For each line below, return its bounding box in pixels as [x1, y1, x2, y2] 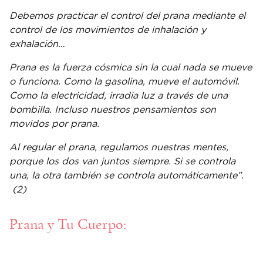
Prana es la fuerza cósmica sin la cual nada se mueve [9, 62, 252, 72]
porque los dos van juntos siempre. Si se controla [9, 156, 235, 166]
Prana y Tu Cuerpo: [9, 216, 126, 232]
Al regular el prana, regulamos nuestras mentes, [9, 142, 228, 152]
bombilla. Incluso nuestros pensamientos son [9, 104, 216, 114]
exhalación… [9, 39, 65, 49]
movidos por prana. [9, 119, 99, 129]
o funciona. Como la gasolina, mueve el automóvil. [9, 76, 240, 86]
